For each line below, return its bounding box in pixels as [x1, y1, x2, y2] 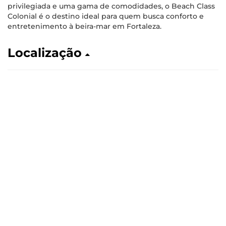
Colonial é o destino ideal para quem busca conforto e [8, 12, 204, 21]
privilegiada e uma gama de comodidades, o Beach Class [8, 2, 215, 11]
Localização [8, 45, 85, 60]
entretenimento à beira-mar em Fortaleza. [8, 22, 161, 31]
